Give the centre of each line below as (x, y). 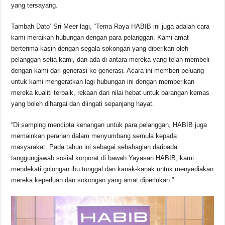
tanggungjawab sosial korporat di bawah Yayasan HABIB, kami (103, 158)
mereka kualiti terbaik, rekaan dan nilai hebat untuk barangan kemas (110, 92)
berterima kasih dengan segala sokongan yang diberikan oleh (100, 48)
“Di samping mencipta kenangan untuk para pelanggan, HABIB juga (109, 125)
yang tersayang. (35, 5)
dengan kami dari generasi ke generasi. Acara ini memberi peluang (108, 70)
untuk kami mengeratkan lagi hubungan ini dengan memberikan (103, 81)
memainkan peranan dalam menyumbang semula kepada (94, 136)
